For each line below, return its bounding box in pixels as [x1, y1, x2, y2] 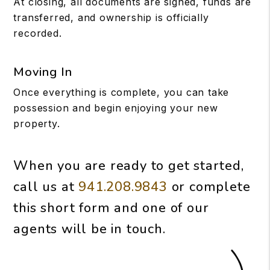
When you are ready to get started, [13, 157, 244, 175]
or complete [167, 178, 251, 196]
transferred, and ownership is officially [13, 11, 209, 24]
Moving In [13, 64, 73, 80]
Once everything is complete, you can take [13, 86, 230, 98]
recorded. [13, 27, 62, 39]
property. [13, 118, 60, 130]
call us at [13, 178, 79, 196]
